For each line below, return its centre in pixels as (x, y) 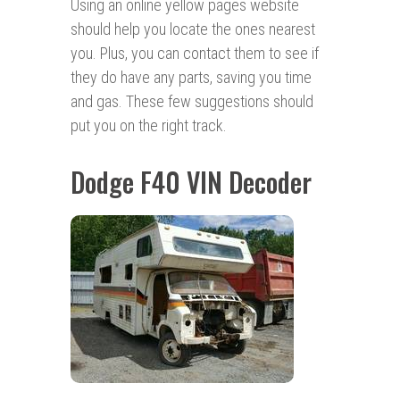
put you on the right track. (149, 126)
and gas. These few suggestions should (192, 102)
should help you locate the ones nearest (193, 29)
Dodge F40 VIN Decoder (191, 182)
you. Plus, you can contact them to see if (195, 54)
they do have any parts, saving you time (191, 78)
